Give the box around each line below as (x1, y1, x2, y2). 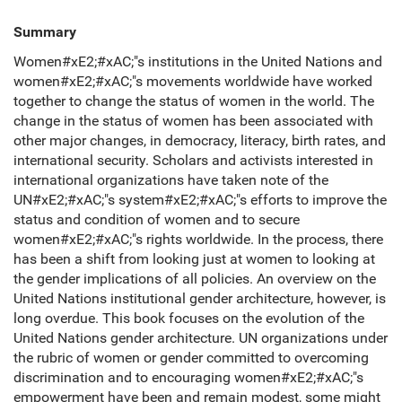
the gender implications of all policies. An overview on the (13, 270, 376, 288)
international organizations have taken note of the (13, 171, 328, 189)
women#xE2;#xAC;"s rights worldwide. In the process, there (13, 231, 383, 249)
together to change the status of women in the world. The (13, 92, 374, 110)
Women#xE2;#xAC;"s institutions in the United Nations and (13, 53, 382, 71)
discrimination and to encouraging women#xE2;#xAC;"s (13, 369, 363, 387)
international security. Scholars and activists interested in (13, 152, 373, 170)
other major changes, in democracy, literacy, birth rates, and (13, 132, 386, 150)
